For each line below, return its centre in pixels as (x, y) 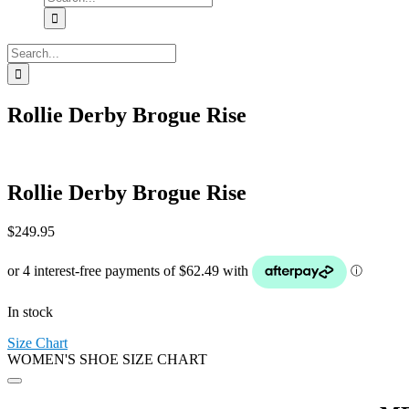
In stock (30, 311)
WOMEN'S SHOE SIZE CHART (107, 359)
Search (26, 51)
